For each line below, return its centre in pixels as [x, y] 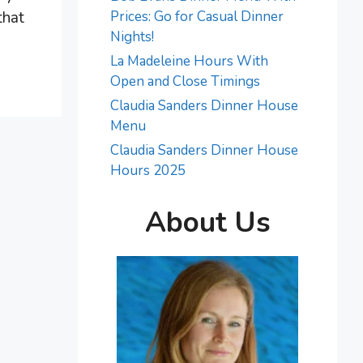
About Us [207, 222]
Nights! [132, 37]
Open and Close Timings [185, 81]
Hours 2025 [148, 171]
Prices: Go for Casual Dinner [197, 17]
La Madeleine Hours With [189, 61]
